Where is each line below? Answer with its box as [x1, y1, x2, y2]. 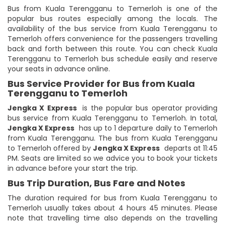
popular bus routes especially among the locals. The [8, 13, 217, 24]
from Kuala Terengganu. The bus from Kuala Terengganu [8, 133, 217, 143]
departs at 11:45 [160, 143, 218, 153]
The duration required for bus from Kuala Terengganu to [8, 192, 217, 203]
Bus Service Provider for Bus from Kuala [8, 77, 195, 90]
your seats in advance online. [8, 63, 110, 74]
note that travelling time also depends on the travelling [8, 212, 217, 223]
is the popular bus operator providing [79, 102, 218, 113]
